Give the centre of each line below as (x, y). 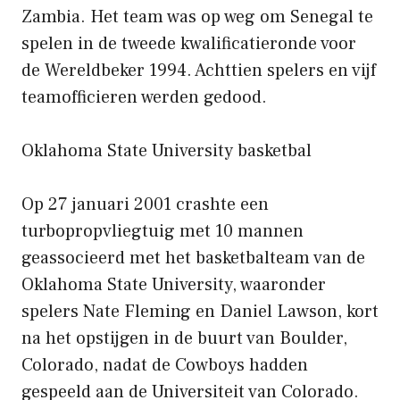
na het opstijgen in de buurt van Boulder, (184, 338)
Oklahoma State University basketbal (167, 150)
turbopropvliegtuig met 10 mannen (162, 231)
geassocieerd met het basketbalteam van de (193, 258)
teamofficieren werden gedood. (144, 97)
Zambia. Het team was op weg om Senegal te (197, 17)
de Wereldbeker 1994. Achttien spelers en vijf (199, 70)
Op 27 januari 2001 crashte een (145, 204)
